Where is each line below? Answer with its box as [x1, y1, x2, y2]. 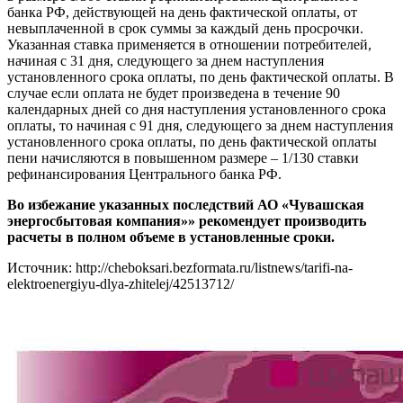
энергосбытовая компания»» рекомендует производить [7, 213, 366, 229]
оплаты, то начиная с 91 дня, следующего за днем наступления [7, 118, 393, 134]
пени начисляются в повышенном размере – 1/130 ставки [7, 150, 359, 166]
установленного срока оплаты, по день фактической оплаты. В [7, 69, 394, 85]
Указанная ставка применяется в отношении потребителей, [7, 37, 372, 53]
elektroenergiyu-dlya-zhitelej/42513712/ [7, 276, 234, 292]
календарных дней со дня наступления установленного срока [7, 102, 386, 118]
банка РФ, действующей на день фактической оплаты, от [7, 4, 357, 21]
